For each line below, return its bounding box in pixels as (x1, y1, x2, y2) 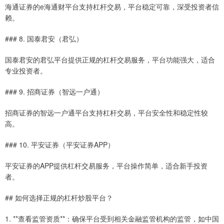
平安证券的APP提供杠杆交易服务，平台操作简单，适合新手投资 (5, 160, 207, 171)
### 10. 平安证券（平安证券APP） (5, 139, 114, 150)
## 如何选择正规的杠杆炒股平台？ (5, 192, 113, 203)
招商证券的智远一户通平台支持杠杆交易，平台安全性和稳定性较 (5, 107, 208, 118)
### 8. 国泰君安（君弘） (5, 33, 83, 44)
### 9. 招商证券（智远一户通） (5, 86, 104, 97)
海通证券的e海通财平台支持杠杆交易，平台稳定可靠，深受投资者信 (5, 1, 219, 12)
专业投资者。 (5, 65, 47, 76)
